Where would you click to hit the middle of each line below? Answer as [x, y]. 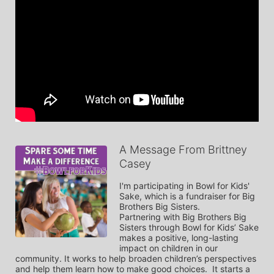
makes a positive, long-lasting [179, 238]
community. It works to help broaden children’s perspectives [136, 258]
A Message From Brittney [183, 150]
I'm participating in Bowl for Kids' [184, 186]
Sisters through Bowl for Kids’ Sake [189, 227]
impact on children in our [168, 248]
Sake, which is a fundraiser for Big [187, 196]
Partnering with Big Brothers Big [183, 217]
